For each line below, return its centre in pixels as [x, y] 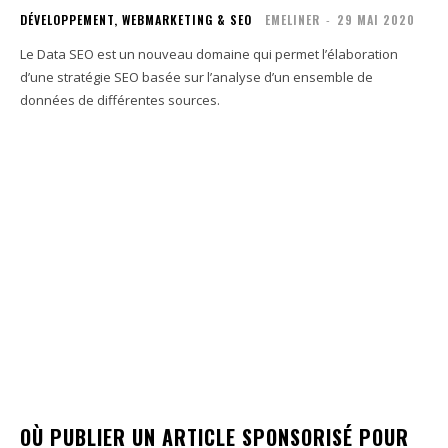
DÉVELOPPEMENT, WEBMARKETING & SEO [136, 19]
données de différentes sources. [120, 99]
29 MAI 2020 [376, 19]
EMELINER [292, 19]
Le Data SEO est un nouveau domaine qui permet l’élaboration [209, 53]
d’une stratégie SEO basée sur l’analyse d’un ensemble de [196, 76]
